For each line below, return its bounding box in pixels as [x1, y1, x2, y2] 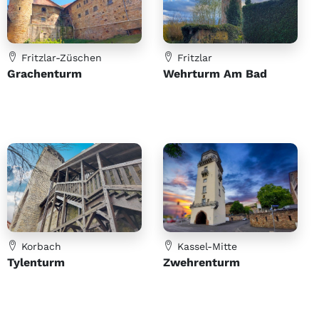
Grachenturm [7, 66, 82, 80]
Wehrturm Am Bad [163, 66, 267, 80]
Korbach [18, 241, 61, 253]
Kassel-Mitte [174, 241, 237, 253]
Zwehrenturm [163, 256, 240, 270]
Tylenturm [7, 256, 65, 270]
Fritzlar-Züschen [18, 51, 102, 63]
